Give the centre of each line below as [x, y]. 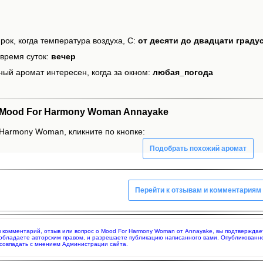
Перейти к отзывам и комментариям [198, 190]
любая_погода [183, 73]
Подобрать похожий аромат [198, 148]
